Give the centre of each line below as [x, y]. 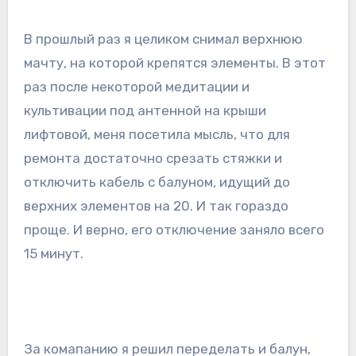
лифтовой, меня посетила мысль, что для [157, 135]
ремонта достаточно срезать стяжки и [153, 159]
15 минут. [53, 254]
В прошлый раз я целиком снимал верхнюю [163, 39]
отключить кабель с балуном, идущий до [157, 182]
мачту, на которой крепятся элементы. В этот [174, 63]
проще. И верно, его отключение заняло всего [174, 230]
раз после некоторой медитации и [136, 87]
